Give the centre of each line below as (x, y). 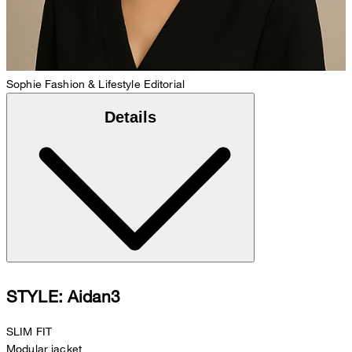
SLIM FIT (29, 332)
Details (130, 117)
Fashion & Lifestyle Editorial (115, 84)
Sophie (24, 84)
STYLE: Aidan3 (63, 297)
